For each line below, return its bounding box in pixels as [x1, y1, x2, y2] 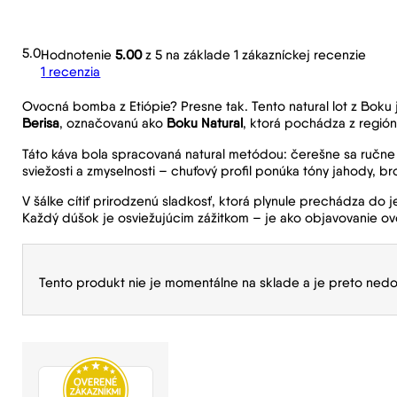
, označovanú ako [59, 114, 167, 132]
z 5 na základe [142, 46, 235, 64]
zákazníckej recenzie [238, 46, 367, 64]
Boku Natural [167, 114, 244, 132]
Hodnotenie [41, 46, 116, 64]
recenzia [45, 63, 101, 81]
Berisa [22, 114, 60, 132]
